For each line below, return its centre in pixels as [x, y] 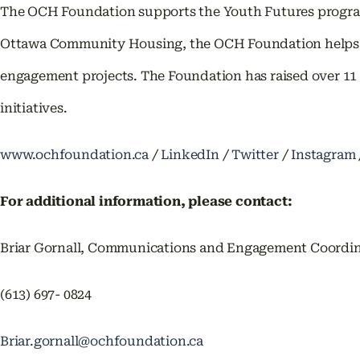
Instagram [323, 155]
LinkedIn [190, 155]
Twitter [255, 155]
